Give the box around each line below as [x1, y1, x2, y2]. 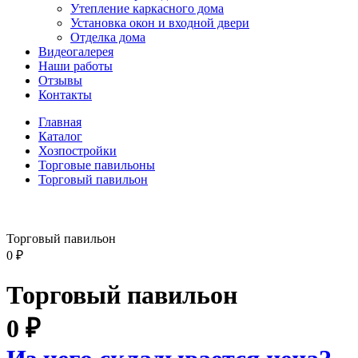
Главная [38, 114, 82, 129]
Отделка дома [70, 30, 145, 44]
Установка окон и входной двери [70, 15, 249, 30]
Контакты [38, 87, 92, 101]
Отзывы [38, 73, 82, 87]
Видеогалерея [38, 44, 113, 58]
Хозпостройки [38, 143, 117, 157]
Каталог [38, 129, 82, 143]
